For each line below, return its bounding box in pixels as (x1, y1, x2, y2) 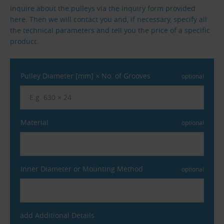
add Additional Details (20, 210, 94, 220)
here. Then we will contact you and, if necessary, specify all (10, 14, 207, 24)
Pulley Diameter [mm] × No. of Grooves (20, 70, 150, 80)
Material (20, 117, 48, 127)
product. (10, 36, 38, 46)
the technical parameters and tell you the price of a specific (10, 25, 210, 35)
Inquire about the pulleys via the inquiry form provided (10, 3, 195, 13)
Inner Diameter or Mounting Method (20, 163, 143, 173)
